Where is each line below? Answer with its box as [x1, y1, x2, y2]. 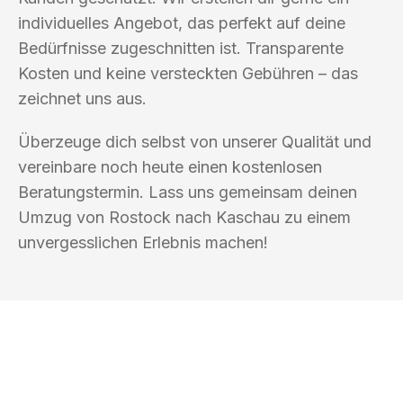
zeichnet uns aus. [18, 88, 147, 108]
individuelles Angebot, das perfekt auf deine [18, 13, 345, 32]
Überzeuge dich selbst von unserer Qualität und [18, 131, 372, 151]
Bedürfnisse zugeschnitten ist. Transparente [18, 38, 344, 58]
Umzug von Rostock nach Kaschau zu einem [18, 207, 351, 227]
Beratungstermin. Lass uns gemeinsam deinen [18, 182, 357, 201]
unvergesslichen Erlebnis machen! [18, 232, 268, 252]
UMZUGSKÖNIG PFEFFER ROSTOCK [27, 382, 338, 399]
